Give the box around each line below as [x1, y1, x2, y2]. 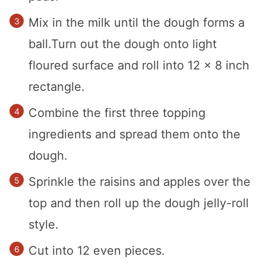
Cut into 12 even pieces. [28, 243, 165, 258]
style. [28, 217, 59, 232]
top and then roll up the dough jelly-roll [28, 196, 249, 211]
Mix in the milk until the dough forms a [28, 15, 245, 30]
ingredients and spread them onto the [28, 127, 240, 142]
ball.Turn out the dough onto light [28, 37, 217, 52]
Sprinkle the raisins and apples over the [28, 175, 251, 189]
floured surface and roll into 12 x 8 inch [28, 58, 249, 73]
